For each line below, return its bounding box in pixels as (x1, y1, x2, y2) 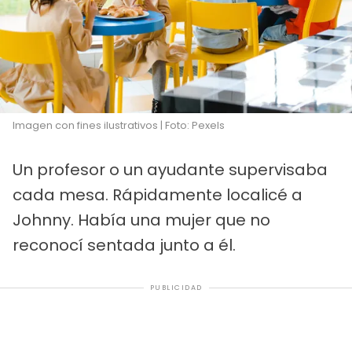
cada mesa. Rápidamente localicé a (13, 184, 302, 207)
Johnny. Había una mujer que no (13, 209, 270, 232)
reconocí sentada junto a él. (13, 234, 236, 257)
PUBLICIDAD (149, 283, 203, 293)
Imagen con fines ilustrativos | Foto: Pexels (13, 118, 225, 134)
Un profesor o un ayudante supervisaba (13, 159, 328, 181)
